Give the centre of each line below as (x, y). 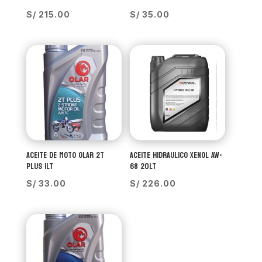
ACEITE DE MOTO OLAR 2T (65, 156)
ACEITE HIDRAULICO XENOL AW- (176, 156)
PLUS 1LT (39, 167)
